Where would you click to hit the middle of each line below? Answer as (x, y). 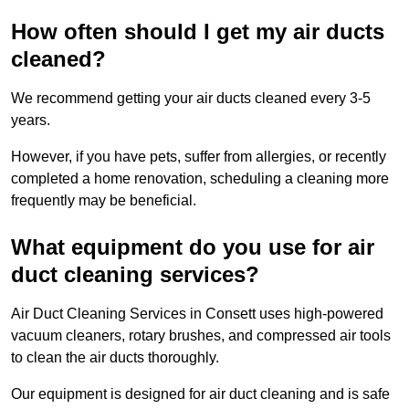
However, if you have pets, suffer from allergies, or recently (199, 156)
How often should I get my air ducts (198, 31)
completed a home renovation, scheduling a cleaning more (200, 178)
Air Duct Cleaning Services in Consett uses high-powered (197, 313)
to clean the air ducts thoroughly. (117, 357)
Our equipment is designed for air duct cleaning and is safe (200, 393)
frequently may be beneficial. (104, 200)
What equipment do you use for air (193, 246)
